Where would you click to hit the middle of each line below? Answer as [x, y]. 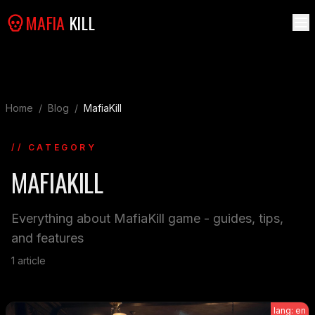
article [32, 261]
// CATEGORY [54, 147]
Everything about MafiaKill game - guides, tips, [147, 218]
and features [47, 238]
